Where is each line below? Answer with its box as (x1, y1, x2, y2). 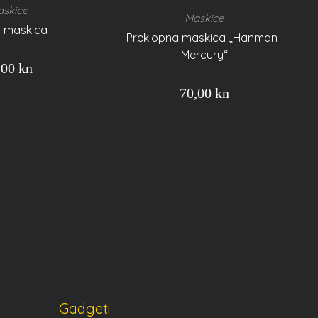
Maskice (185, 11, 224, 26)
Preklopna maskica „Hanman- (126, 31, 283, 45)
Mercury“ (180, 48, 228, 62)
